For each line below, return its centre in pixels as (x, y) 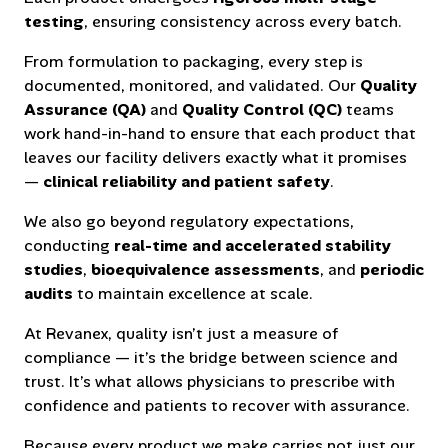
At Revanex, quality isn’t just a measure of (181, 333)
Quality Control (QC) (262, 109)
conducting (69, 245)
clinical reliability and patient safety (186, 181)
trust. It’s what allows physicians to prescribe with (209, 381)
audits (48, 293)
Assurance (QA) (85, 109)
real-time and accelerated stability (252, 245)
